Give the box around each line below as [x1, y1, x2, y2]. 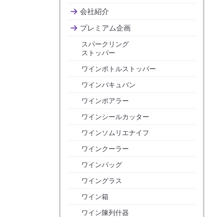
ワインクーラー [81, 144, 129, 153]
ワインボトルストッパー [81, 64, 156, 73]
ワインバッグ [81, 160, 122, 169]
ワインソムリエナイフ [81, 128, 149, 137]
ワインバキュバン [81, 80, 136, 89]
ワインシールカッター [81, 112, 149, 121]
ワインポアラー [81, 96, 129, 105]
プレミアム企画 [80, 23, 131, 32]
